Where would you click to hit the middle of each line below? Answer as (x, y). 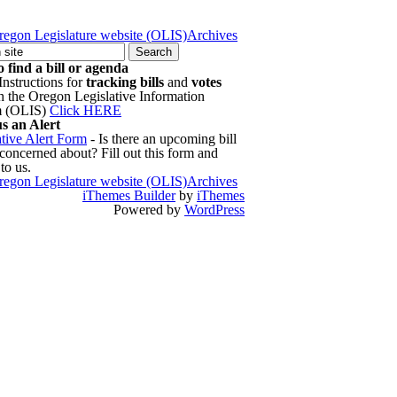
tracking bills (125, 82)
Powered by (149, 210)
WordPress (214, 210)
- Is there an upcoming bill (162, 139)
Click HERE (86, 110)
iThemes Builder (129, 195)
